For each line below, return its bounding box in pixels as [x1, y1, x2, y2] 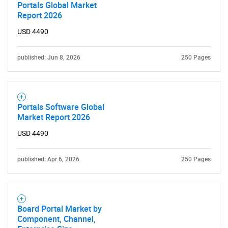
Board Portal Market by [17, 203, 102, 214]
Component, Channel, [17, 213, 96, 224]
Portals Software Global [17, 101, 104, 112]
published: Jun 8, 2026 [17, 54, 80, 61]
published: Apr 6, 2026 [17, 156, 79, 163]
